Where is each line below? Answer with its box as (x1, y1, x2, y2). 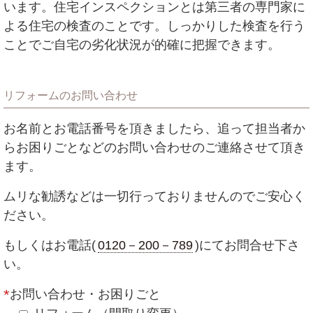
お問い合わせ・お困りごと (10, 287, 161, 302)
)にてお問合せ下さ (195, 238, 300, 253)
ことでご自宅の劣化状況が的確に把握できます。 (3, 38, 280, 52)
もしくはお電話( (3, 238, 96, 253)
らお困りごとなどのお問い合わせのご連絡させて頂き (3, 140, 305, 155)
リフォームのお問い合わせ (3, 89, 138, 102)
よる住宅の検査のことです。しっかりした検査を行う (3, 19, 305, 34)
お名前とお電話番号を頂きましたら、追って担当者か (3, 122, 305, 136)
